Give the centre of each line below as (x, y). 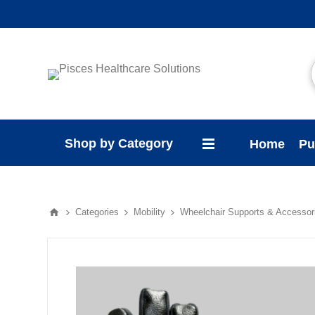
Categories (97, 212)
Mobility (150, 212)
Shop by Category (119, 143)
